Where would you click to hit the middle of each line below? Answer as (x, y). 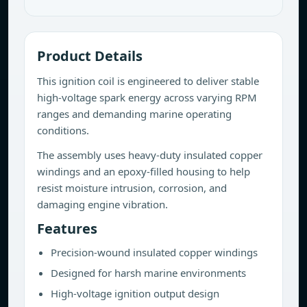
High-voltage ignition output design (135, 293)
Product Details (90, 56)
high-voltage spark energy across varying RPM (147, 97)
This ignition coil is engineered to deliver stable (148, 81)
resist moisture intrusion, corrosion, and (132, 188)
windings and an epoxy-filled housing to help (144, 171)
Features (67, 229)
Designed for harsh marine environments (148, 273)
